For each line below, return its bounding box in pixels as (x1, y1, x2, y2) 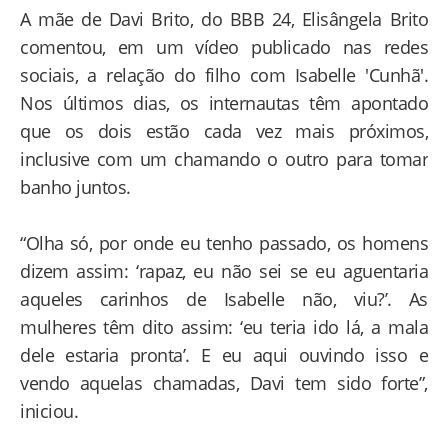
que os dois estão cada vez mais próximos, (20, 119, 428, 143)
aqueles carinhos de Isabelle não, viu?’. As (20, 287, 428, 311)
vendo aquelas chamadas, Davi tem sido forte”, (20, 371, 428, 395)
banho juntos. (20, 175, 131, 199)
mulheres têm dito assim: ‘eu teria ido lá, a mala (20, 315, 428, 339)
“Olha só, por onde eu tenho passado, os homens (20, 231, 428, 255)
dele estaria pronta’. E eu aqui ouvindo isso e (20, 343, 428, 367)
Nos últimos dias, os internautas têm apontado (20, 91, 428, 115)
